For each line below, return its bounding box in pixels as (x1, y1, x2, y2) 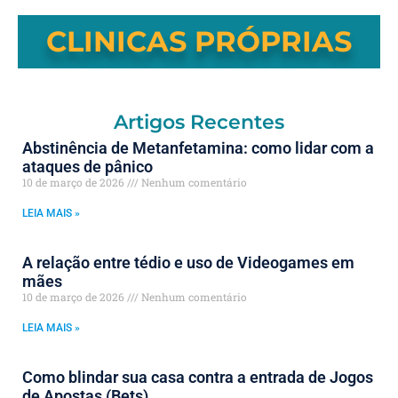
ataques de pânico (22, 156, 153, 176)
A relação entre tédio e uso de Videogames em (22, 252, 354, 272)
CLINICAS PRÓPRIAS (46, 23, 352, 59)
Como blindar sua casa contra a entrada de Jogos (22, 367, 373, 386)
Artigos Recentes (114, 109, 284, 134)
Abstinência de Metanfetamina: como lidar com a (22, 138, 374, 157)
